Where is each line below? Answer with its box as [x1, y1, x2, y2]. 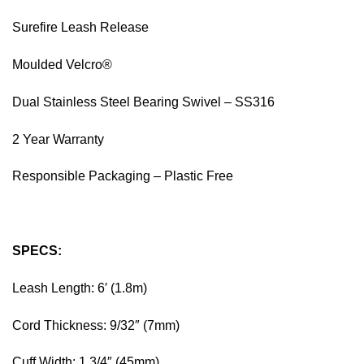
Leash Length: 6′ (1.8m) [12, 280, 147, 295]
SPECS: [12, 244, 62, 258]
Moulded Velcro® [12, 58, 112, 72]
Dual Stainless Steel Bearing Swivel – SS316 [12, 94, 275, 109]
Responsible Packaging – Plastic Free [12, 169, 233, 184]
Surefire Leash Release [12, 20, 149, 35]
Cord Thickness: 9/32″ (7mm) [12, 318, 180, 332]
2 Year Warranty [12, 132, 104, 146]
